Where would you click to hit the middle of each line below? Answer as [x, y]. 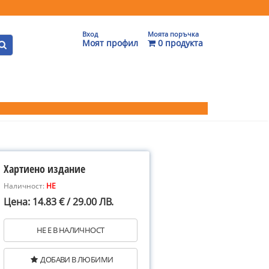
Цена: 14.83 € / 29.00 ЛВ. [59, 202]
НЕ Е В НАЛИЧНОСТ [71, 230]
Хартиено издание [44, 169]
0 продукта [179, 43]
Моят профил [110, 43]
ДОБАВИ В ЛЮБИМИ [77, 259]
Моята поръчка [173, 34]
